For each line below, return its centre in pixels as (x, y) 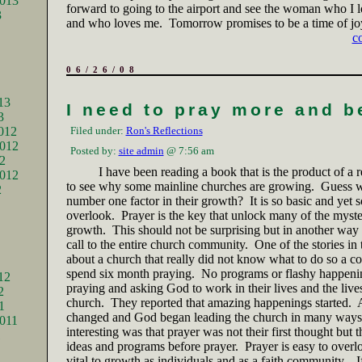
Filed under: (98, 130)
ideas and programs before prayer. (152, 346)
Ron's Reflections (164, 130)
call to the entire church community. (157, 244)
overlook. (90, 215)
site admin (141, 151)
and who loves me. (114, 23)
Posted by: (94, 151)
